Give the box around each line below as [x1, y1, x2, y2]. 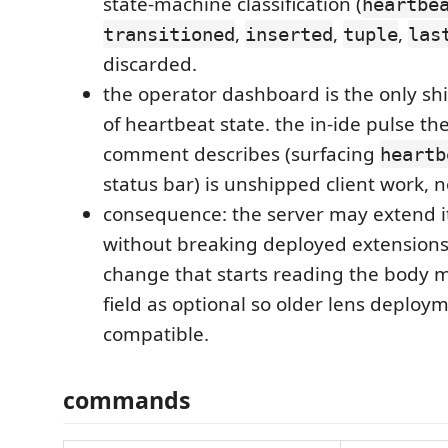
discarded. [103, 51, 197, 77]
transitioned [103, 23, 235, 45]
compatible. [103, 321, 209, 347]
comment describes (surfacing [103, 141, 380, 167]
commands [63, 383, 191, 416]
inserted [245, 23, 333, 45]
